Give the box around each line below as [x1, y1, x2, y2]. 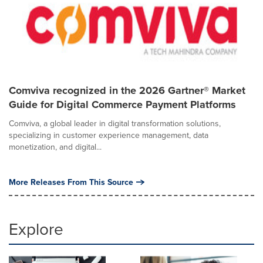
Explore [9, 217, 63, 240]
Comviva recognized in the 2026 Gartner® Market [9, 83, 245, 98]
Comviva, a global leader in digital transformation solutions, [9, 117, 221, 129]
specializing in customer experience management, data [9, 129, 208, 141]
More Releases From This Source [9, 176, 133, 188]
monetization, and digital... [9, 141, 102, 153]
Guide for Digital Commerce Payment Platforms [9, 97, 236, 112]
